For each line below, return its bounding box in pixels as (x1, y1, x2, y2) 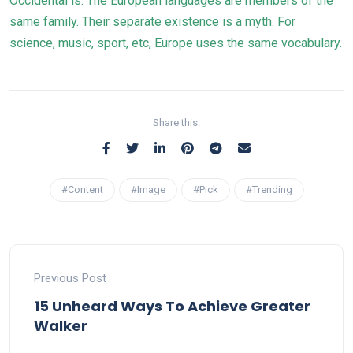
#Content (61, 183, 103, 195)
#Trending (245, 183, 292, 195)
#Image (130, 183, 165, 195)
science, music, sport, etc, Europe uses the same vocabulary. (9, 35, 342, 50)
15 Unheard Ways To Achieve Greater (34, 295, 310, 316)
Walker (34, 315, 87, 336)
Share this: (153, 116, 200, 128)
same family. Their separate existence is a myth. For (9, 13, 295, 29)
